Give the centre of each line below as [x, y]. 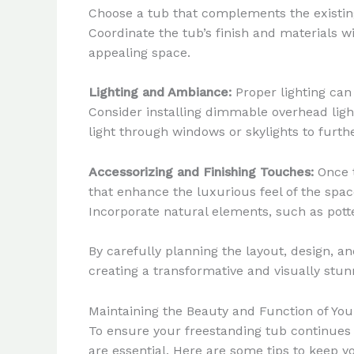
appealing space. [139, 52]
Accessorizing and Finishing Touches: [201, 171]
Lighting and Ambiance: [160, 92]
